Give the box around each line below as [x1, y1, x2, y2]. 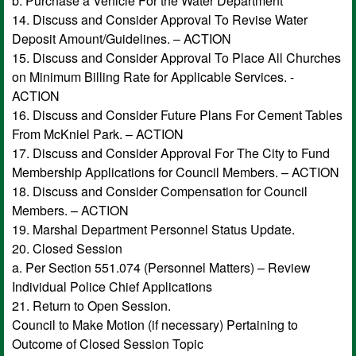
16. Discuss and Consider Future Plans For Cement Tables [12, 105, 342, 124]
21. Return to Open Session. [12, 296, 171, 315]
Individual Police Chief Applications [12, 277, 212, 296]
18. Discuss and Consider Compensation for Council [12, 181, 308, 200]
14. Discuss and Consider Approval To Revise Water [12, 10, 308, 29]
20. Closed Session [12, 238, 126, 257]
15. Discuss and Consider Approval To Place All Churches [12, 48, 341, 67]
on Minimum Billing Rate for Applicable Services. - [12, 67, 294, 86]
